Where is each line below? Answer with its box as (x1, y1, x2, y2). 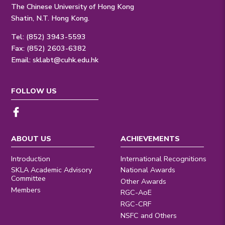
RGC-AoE (121, 187, 152, 198)
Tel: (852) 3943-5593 (11, 31, 86, 42)
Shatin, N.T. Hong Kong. (11, 13, 90, 23)
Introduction (11, 153, 51, 164)
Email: (11, 54, 33, 65)
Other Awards (121, 176, 167, 186)
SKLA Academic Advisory (11, 165, 92, 175)
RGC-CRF (121, 199, 152, 209)
